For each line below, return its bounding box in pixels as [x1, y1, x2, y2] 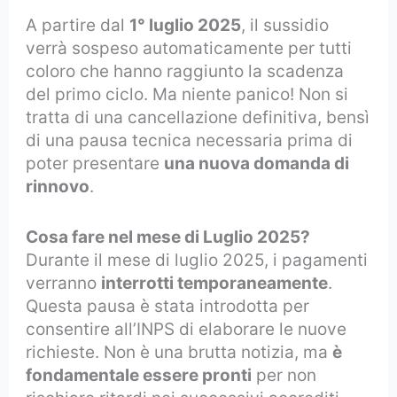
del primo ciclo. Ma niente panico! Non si [26, 84, 349, 105]
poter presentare [26, 153, 165, 175]
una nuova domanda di [164, 153, 350, 175]
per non [252, 364, 317, 385]
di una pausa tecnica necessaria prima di [26, 130, 354, 152]
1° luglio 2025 [129, 15, 242, 36]
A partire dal [26, 15, 130, 36]
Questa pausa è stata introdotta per [26, 295, 310, 316]
